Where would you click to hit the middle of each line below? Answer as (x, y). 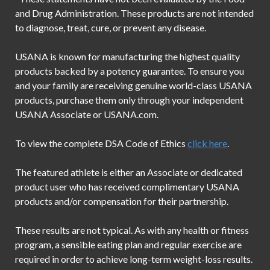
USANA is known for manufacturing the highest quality (127, 57)
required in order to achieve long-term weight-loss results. (134, 259)
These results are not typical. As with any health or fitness (132, 230)
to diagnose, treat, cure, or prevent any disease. (111, 28)
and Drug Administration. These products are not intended (134, 13)
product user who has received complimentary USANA (127, 187)
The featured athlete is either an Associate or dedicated (129, 172)
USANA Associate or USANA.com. (87, 115)
